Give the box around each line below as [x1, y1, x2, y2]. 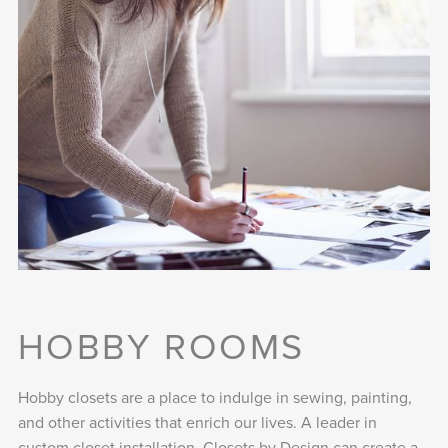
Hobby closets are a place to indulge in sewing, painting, [17, 386, 412, 409]
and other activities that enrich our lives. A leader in [17, 411, 377, 434]
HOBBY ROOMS [17, 320, 305, 372]
